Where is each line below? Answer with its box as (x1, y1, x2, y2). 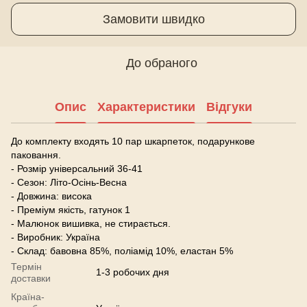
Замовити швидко (102, 12, 205, 26)
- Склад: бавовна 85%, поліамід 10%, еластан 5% (11, 245, 233, 256)
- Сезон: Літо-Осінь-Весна (11, 177, 127, 188)
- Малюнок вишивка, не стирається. (11, 218, 171, 229)
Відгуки (206, 99, 252, 114)
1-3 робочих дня (96, 267, 169, 278)
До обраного (126, 56, 197, 70)
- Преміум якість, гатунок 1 (11, 204, 130, 215)
